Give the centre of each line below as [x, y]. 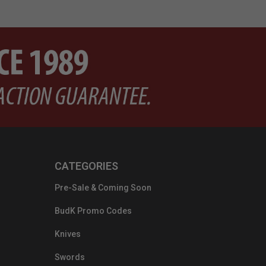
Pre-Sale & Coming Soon [103, 188]
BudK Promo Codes [93, 211]
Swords [70, 257]
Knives [68, 234]
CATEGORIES [86, 166]
